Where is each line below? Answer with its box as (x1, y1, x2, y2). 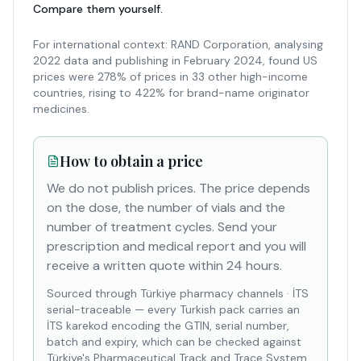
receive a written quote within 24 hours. (47, 257, 282, 274)
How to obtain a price (60, 151, 203, 171)
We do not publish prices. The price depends (47, 180, 310, 197)
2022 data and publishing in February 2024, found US (33, 53, 317, 68)
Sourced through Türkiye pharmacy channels (47, 286, 284, 301)
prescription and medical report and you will (47, 238, 306, 255)
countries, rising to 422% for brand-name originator (33, 85, 309, 100)
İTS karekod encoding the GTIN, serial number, (47, 318, 289, 333)
